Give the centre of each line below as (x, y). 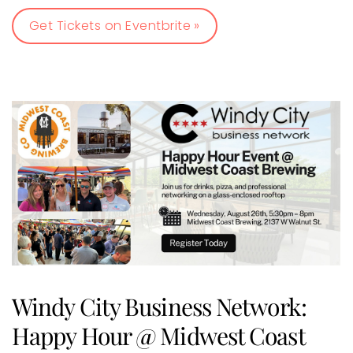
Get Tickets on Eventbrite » (115, 26)
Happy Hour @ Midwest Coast (158, 335)
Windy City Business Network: (159, 306)
